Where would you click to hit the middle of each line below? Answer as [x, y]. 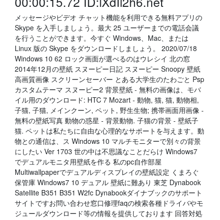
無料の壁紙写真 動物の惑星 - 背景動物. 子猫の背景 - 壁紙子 [107, 120]
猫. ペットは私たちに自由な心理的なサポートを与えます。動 [110, 131]
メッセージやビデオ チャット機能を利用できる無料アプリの [109, 17]
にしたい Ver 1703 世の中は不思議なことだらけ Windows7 [106, 151]
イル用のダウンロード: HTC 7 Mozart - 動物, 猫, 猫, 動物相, [107, 100]
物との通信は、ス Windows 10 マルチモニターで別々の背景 [108, 141]
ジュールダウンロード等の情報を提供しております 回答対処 [109, 213]
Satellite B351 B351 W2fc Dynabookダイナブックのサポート [109, 192]
